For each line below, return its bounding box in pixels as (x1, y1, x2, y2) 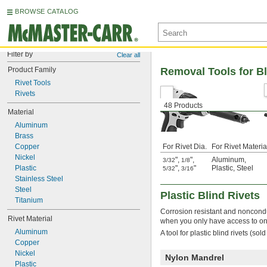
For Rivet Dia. (163, 142, 207, 151)
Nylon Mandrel (165, 253, 224, 263)
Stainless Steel (15, 175, 63, 183)
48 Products (164, 101, 203, 110)
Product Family (8, 66, 56, 74)
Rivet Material (8, 215, 52, 223)
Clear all (117, 51, 140, 58)
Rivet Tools (15, 79, 51, 87)
